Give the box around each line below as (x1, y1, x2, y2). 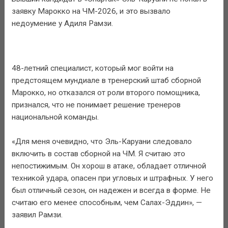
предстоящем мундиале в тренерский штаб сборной (11, 75, 201, 85)
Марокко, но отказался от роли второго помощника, (11, 88, 200, 97)
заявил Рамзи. (11, 210, 63, 219)
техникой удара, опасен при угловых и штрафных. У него (11, 173, 213, 183)
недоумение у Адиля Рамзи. (11, 19, 113, 28)
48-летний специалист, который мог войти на (11, 63, 174, 73)
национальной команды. (11, 112, 99, 122)
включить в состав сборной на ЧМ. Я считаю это (11, 149, 185, 158)
